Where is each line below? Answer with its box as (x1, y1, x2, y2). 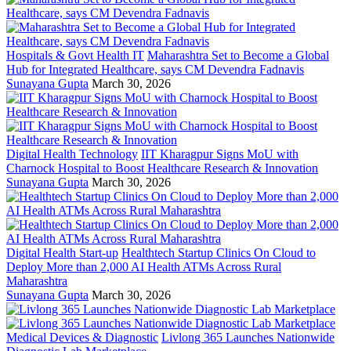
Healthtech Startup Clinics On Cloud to (121, 246, 316, 260)
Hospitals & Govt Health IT (6, 49, 144, 63)
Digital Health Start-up (6, 246, 118, 260)
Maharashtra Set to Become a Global (147, 49, 329, 63)
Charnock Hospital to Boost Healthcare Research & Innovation (6, 161, 318, 175)
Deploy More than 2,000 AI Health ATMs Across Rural (6, 260, 281, 274)
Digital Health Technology (6, 147, 138, 161)
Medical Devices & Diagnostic (6, 331, 158, 345)
